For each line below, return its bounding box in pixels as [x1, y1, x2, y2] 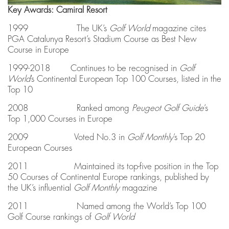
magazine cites [152, 24, 206, 33]
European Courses [8, 144, 72, 153]
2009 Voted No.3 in [8, 133, 127, 142]
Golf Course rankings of [8, 213, 94, 222]
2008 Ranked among [8, 104, 132, 113]
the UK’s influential [8, 184, 74, 193]
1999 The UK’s [8, 24, 109, 33]
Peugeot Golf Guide [132, 104, 204, 113]
